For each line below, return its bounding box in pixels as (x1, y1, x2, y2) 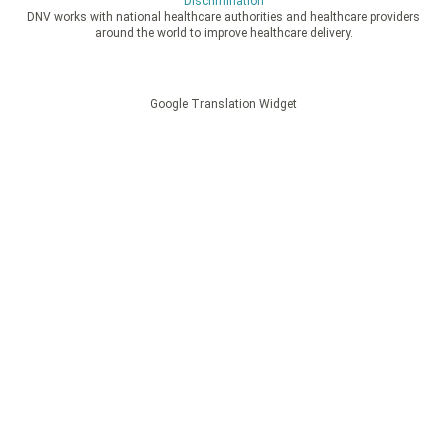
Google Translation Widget (150, 96, 298, 111)
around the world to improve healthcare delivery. (94, 25, 353, 40)
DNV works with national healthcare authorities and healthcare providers (27, 9, 421, 24)
